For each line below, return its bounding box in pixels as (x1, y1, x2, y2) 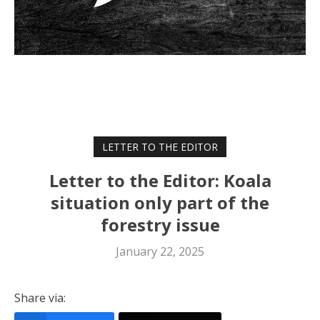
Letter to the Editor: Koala (49, 168, 271, 192)
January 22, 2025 (116, 243, 204, 259)
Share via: (14, 289, 66, 306)
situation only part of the (51, 190, 269, 214)
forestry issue (100, 212, 220, 236)
